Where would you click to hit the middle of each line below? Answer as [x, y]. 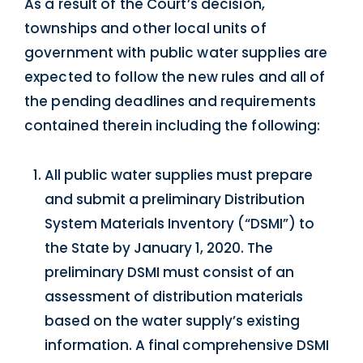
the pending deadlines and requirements [171, 102]
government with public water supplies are [176, 53]
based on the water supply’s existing [172, 320]
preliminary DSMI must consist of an [169, 272]
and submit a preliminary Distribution [175, 199]
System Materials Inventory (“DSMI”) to [179, 223]
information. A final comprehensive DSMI [187, 345]
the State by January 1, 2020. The [159, 248]
